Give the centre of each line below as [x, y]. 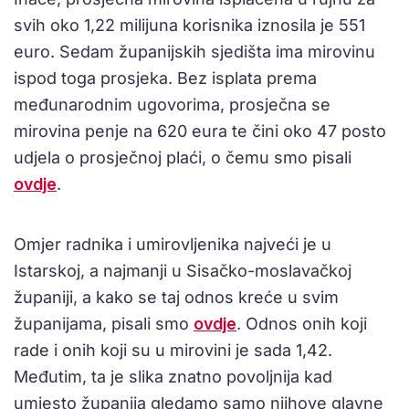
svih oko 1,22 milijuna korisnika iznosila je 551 [189, 26]
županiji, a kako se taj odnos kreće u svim [176, 298]
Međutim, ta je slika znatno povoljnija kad [173, 377]
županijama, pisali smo [104, 324]
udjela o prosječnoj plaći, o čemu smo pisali [183, 158]
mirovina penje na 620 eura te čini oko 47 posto [200, 131]
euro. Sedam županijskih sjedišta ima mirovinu [194, 52]
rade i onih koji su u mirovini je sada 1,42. [173, 351]
